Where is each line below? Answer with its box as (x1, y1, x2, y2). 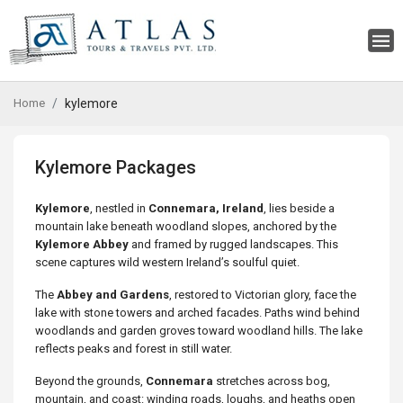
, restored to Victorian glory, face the (169, 288, 356, 301)
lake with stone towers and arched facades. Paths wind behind (35, 306, 360, 319)
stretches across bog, (213, 374, 330, 388)
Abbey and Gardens (57, 288, 169, 301)
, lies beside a (264, 201, 335, 215)
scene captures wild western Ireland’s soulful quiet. (35, 255, 300, 269)
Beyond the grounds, (35, 374, 146, 388)
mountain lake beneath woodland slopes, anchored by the (35, 219, 336, 233)
